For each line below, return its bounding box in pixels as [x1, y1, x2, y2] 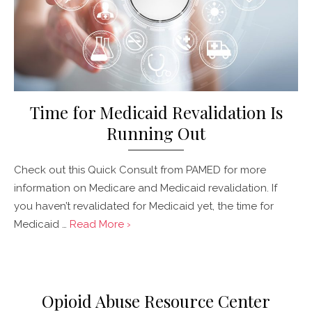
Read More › [70, 218, 131, 231]
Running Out [107, 122, 205, 145]
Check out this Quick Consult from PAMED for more [14, 164, 266, 177]
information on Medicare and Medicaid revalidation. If [14, 182, 277, 195]
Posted [14, 251, 36, 265]
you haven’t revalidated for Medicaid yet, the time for [14, 200, 274, 213]
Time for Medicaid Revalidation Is [29, 101, 283, 124]
